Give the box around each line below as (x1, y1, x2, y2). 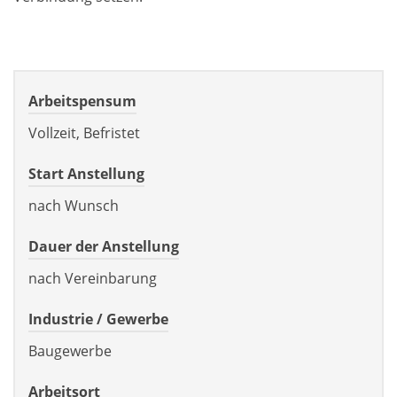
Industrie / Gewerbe (28, 308, 168, 329)
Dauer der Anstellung (28, 236, 179, 256)
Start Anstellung (28, 163, 144, 183)
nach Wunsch (28, 195, 119, 215)
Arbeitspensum (28, 90, 136, 111)
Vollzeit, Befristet (28, 122, 140, 143)
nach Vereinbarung (28, 268, 157, 288)
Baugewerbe (28, 340, 112, 361)
